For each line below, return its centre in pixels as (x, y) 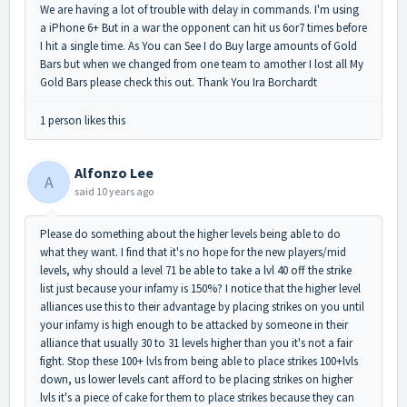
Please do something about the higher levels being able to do (190, 234)
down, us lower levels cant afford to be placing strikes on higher (196, 380)
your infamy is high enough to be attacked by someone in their (194, 325)
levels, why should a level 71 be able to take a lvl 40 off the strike (196, 271)
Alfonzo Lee (114, 173)
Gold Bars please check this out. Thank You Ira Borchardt (179, 83)
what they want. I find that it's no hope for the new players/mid (193, 253)
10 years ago (125, 192)
